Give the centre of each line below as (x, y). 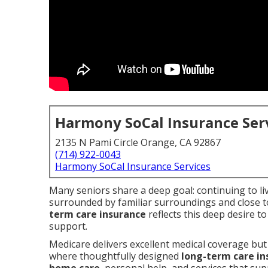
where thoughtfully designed (115, 256)
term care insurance (98, 214)
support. (68, 226)
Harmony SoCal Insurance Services (133, 166)
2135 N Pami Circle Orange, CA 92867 (138, 142)
